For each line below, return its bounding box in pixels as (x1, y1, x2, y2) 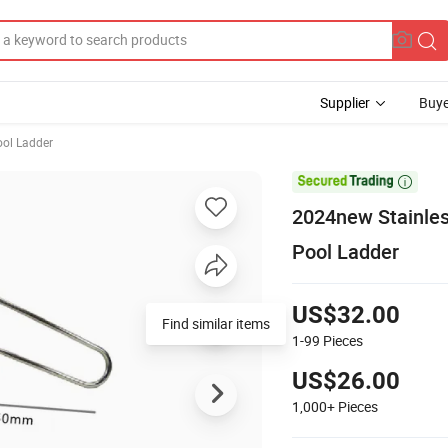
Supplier (320, 93, 370, 112)
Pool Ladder (292, 237, 399, 265)
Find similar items (162, 313, 270, 333)
